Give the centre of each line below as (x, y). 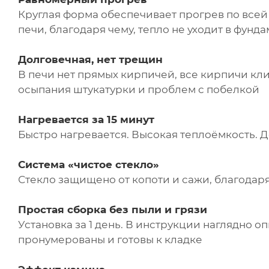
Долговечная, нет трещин (90, 60)
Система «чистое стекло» (89, 165)
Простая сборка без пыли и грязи (113, 210)
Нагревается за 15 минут (86, 120)
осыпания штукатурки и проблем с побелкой (139, 90)
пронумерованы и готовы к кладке (110, 240)
